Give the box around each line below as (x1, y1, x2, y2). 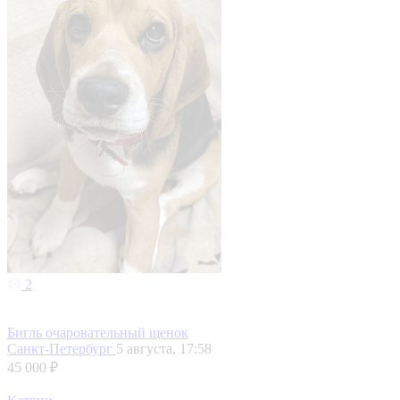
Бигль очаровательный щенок (7, 325, 188, 341)
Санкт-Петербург (7, 341, 116, 357)
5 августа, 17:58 (116, 341, 212, 357)
